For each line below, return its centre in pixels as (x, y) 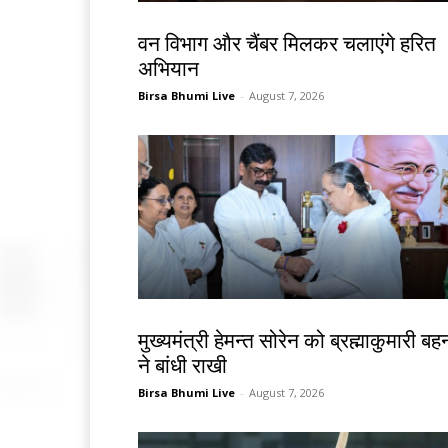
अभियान (168, 69)
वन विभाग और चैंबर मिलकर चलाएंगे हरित (287, 44)
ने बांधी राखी (182, 366)
